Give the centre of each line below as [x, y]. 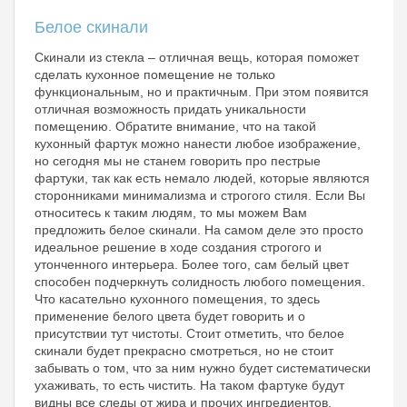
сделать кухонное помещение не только [155, 74]
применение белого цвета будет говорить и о [170, 316]
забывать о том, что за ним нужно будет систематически [203, 368]
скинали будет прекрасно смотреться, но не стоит [184, 351]
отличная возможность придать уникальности [170, 109]
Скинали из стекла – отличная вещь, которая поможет [197, 57]
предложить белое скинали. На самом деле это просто [199, 230]
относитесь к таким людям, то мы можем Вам [171, 213]
